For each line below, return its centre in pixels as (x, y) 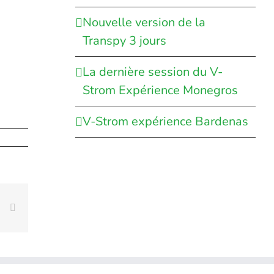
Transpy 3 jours (124, 40)
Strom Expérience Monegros (160, 90)
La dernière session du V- (152, 72)
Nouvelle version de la (144, 22)
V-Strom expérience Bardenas (165, 121)
